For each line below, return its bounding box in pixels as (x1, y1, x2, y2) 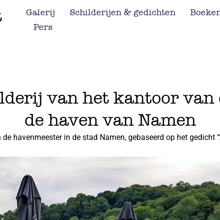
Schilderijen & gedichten (69, 7, 175, 18)
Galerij (26, 7, 55, 18)
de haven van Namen (24, 110, 196, 131)
